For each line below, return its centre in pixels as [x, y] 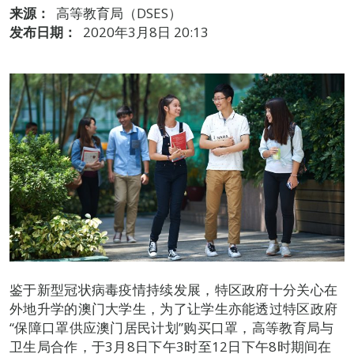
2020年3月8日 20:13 [146, 32]
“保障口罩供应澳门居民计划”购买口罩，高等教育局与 [172, 328]
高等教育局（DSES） [119, 13]
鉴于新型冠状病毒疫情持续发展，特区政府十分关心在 [174, 290]
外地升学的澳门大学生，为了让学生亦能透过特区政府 [174, 309]
